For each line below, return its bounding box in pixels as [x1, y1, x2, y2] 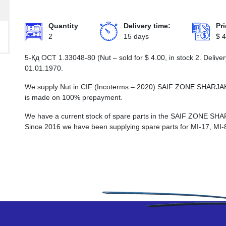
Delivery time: [124, 22, 171, 30]
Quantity [48, 22, 78, 30]
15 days [124, 32, 149, 40]
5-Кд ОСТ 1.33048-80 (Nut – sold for [25, 53, 145, 62]
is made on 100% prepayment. [25, 93, 123, 101]
